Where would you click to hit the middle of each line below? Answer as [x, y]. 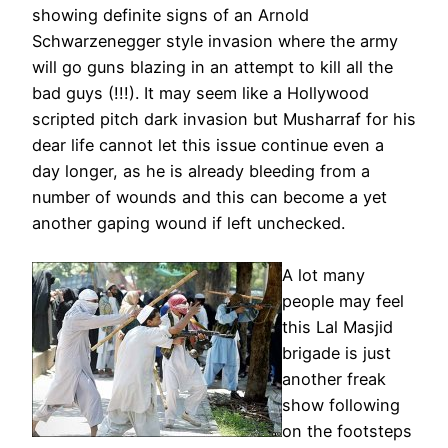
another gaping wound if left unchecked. [188, 222]
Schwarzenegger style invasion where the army [215, 40]
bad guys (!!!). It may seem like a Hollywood [200, 92]
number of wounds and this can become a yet [209, 196]
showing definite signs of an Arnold [170, 14]
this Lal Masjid [337, 326]
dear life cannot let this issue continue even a [208, 144]
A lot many [323, 274]
